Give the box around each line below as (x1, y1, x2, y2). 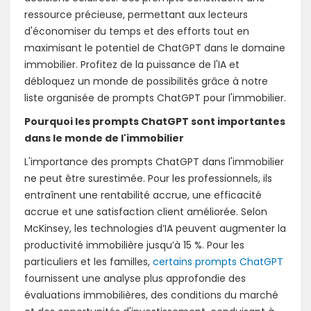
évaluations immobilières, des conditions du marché (24, 288, 278, 302)
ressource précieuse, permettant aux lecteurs (24, 8, 248, 22)
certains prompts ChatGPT (153, 255, 283, 269)
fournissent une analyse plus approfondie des (24, 271, 246, 285)
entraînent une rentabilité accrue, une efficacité (24, 188, 262, 202)
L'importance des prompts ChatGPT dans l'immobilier (24, 155, 284, 169)
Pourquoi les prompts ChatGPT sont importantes (24, 115, 285, 128)
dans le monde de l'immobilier (24, 131, 184, 145)
